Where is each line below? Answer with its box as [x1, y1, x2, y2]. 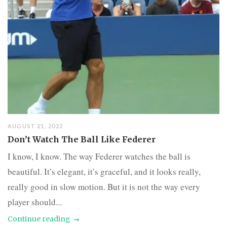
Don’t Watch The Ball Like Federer [8, 134, 156, 144]
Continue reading [8, 214, 70, 223]
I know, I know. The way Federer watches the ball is [8, 150, 191, 162]
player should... [8, 196, 62, 208]
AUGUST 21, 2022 [8, 122, 63, 129]
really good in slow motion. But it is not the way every [8, 180, 200, 193]
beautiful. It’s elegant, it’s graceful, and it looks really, [8, 165, 201, 177]
